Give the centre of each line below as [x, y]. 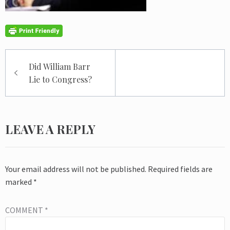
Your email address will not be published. [76, 169]
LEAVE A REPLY [50, 129]
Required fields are [180, 169]
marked [19, 182]
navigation [38, 72]
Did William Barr [60, 67]
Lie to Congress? [60, 80]
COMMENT [25, 210]
